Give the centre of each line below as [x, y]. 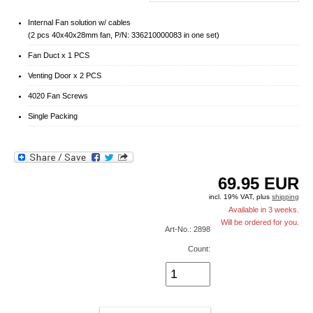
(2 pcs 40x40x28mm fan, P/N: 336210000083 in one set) [123, 35]
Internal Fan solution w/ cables [79, 22]
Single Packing [52, 116]
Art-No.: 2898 [188, 230]
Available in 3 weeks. [264, 210]
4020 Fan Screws [58, 96]
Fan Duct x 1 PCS [58, 55]
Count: [199, 249]
